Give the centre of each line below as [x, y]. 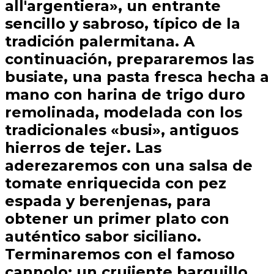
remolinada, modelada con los [124, 113]
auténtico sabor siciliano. [103, 237]
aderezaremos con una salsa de [129, 166]
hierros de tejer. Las [83, 148]
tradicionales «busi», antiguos [122, 130]
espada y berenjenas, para [108, 201]
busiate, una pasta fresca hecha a [137, 77]
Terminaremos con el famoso [120, 254]
